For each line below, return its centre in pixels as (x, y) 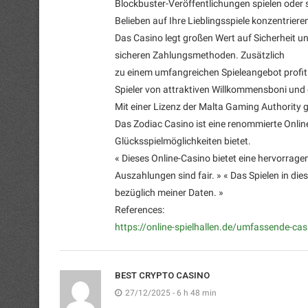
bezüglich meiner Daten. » (169, 192)
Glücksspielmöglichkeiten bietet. (183, 141)
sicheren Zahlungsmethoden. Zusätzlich (200, 55)
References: (140, 209)
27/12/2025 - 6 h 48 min (171, 293)
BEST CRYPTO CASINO (162, 275)
